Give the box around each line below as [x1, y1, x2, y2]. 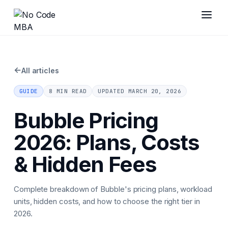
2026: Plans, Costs [13, 129, 199, 155]
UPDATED [98, 87, 128, 95]
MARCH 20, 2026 [128, 87, 182, 95]
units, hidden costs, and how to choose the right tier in [13, 196, 200, 206]
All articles [21, 66, 59, 75]
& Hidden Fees [13, 151, 157, 177]
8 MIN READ [48, 87, 87, 95]
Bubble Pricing [13, 107, 159, 133]
